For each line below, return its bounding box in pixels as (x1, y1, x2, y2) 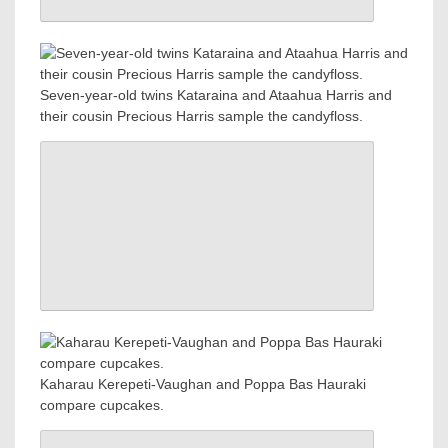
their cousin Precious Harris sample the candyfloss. (40, 108, 363, 125)
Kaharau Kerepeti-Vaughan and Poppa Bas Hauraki (40, 376, 366, 393)
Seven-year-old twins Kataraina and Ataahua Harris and (40, 87, 392, 104)
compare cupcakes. (40, 397, 164, 414)
